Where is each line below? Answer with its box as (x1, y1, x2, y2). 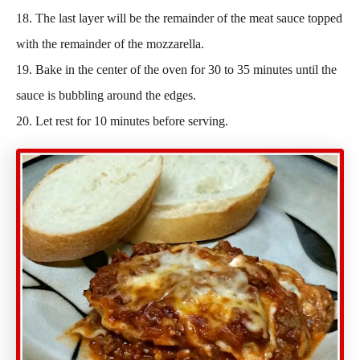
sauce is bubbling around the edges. (16, 88, 196, 102)
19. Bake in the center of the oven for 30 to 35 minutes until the (16, 63, 337, 76)
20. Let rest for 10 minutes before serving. (16, 114, 228, 128)
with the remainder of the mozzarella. (16, 37, 204, 51)
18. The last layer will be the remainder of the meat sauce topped (16, 11, 342, 25)
